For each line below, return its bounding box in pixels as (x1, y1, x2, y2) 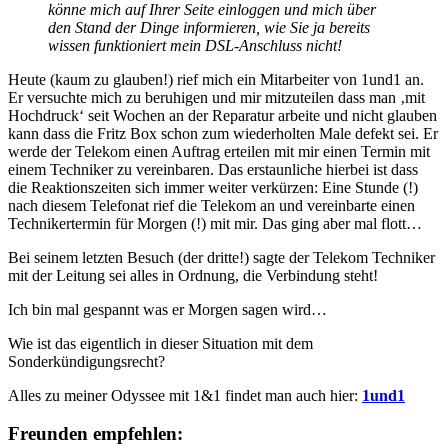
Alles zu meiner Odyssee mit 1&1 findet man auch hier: (8, 386, 362, 404)
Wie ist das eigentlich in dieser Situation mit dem (8, 334, 313, 352)
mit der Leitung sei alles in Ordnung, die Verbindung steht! (8, 266, 378, 284)
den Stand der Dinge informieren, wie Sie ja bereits (48, 18, 370, 36)
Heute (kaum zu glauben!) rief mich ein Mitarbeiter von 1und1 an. (8, 70, 424, 88)
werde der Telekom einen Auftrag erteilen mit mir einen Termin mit (8, 142, 430, 160)
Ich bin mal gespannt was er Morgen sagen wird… (8, 300, 327, 318)
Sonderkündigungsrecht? (8, 352, 165, 370)
